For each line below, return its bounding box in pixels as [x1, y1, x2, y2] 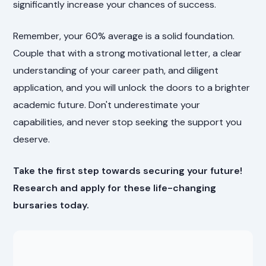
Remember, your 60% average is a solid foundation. [13, 29, 235, 42]
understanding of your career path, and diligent [13, 64, 219, 77]
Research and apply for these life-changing [13, 181, 217, 194]
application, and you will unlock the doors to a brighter [13, 81, 251, 94]
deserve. [13, 132, 50, 145]
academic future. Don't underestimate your [13, 98, 201, 111]
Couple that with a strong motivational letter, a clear [13, 46, 242, 59]
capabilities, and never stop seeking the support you [13, 115, 242, 128]
